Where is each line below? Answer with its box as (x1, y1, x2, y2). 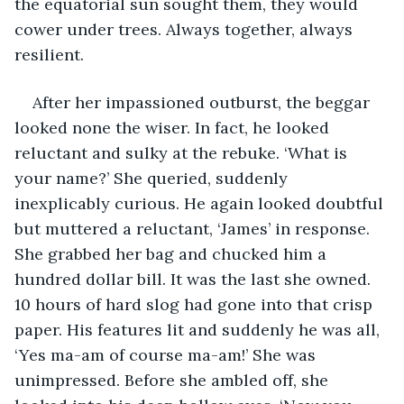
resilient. (14, 43, 84, 65)
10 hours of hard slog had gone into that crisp (14, 293, 377, 315)
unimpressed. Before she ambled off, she (14, 369, 333, 390)
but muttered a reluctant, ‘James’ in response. (14, 217, 374, 239)
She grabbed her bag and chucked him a (14, 243, 331, 264)
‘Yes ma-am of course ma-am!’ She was (14, 344, 320, 365)
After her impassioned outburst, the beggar (32, 91, 374, 113)
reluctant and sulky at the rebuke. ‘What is (14, 142, 352, 163)
